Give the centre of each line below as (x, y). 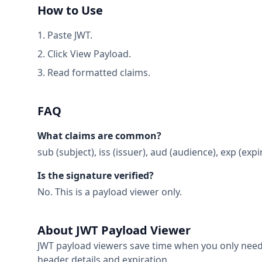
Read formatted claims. (99, 73)
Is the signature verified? (96, 175)
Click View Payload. (89, 54)
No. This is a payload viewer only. (110, 192)
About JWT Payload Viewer (114, 230)
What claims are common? (99, 136)
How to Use (70, 10)
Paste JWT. (70, 35)
